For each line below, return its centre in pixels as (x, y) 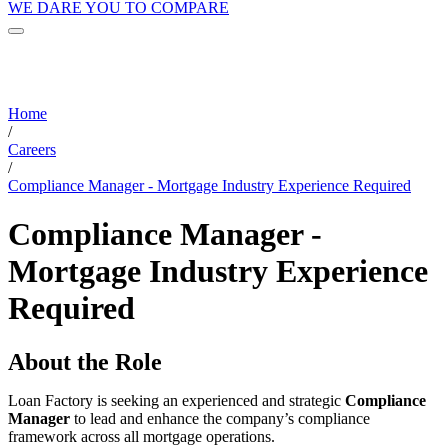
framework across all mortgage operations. (141, 436)
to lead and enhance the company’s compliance (220, 418)
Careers (32, 149)
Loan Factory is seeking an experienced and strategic (176, 400)
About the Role (85, 361)
